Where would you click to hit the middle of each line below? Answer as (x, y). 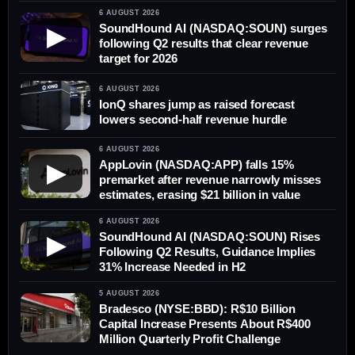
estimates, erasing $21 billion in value (200, 195)
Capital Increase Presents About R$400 (205, 324)
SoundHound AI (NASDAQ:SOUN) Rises (210, 237)
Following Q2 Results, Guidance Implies (208, 252)
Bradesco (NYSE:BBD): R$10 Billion (198, 309)
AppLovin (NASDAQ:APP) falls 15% (197, 165)
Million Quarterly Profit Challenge (190, 339)
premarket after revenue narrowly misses (210, 180)
